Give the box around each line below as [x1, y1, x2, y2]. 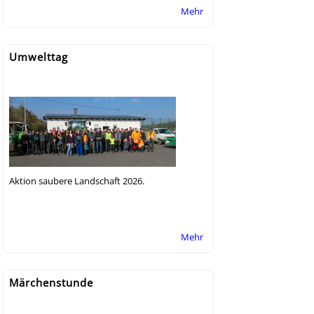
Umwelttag [9, 49, 68, 64]
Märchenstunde [9, 275, 93, 289]
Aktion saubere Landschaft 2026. [9, 174, 144, 187]
